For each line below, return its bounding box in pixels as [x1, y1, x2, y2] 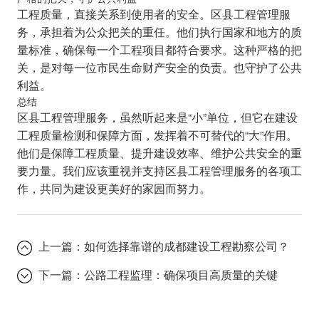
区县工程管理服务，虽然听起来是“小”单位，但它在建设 [16, 109, 298, 125]
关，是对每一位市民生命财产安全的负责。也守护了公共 [16, 59, 302, 75]
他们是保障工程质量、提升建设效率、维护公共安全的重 [16, 145, 302, 161]
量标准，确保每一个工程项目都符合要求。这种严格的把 [16, 41, 302, 58]
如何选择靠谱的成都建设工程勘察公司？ [84, 238, 290, 254]
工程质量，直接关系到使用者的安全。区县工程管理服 [16, 6, 291, 22]
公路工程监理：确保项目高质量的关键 [84, 266, 278, 282]
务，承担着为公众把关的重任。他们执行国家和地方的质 [16, 23, 302, 40]
